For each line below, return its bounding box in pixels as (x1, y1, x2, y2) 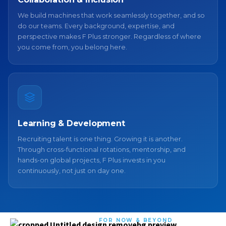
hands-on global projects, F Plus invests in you (18, 156, 165, 164)
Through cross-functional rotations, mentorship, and (18, 146, 186, 153)
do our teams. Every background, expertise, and (18, 22, 175, 30)
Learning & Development (18, 119, 125, 128)
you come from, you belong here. (18, 43, 127, 51)
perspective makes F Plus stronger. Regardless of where (18, 33, 201, 40)
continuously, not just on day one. (18, 167, 126, 175)
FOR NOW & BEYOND (98, 217, 173, 223)
